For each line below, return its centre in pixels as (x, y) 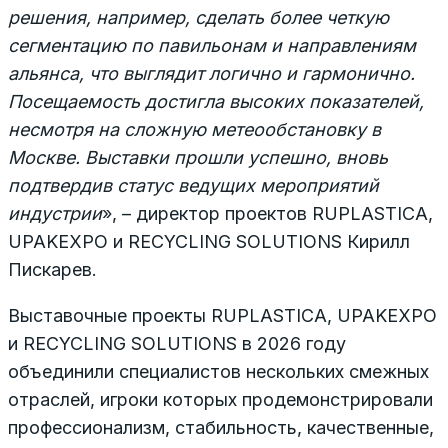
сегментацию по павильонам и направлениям (212, 45)
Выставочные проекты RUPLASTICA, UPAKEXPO (222, 315)
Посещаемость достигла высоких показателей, (216, 101)
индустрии (55, 213)
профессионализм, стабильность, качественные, (221, 427)
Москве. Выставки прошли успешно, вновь (198, 157)
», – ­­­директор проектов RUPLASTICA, (267, 213)
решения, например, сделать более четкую (198, 17)
